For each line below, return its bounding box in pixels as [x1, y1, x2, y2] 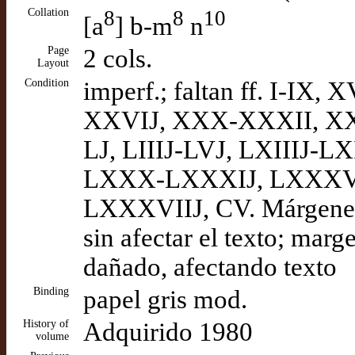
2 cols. [83, 44, 152, 73]
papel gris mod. [83, 285, 247, 314]
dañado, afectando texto [83, 253, 337, 281]
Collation [28, 6, 69, 18]
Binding [33, 285, 69, 297]
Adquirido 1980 [83, 318, 253, 346]
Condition [25, 77, 69, 89]
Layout [37, 57, 69, 69]
